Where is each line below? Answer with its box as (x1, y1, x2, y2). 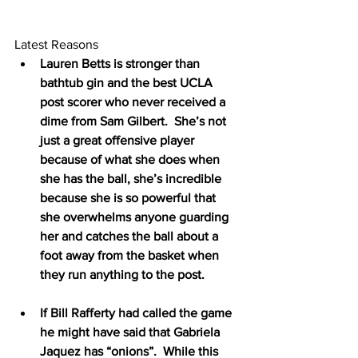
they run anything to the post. (40, 267, 205, 281)
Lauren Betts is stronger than (40, 56, 203, 70)
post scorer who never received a (40, 94, 229, 109)
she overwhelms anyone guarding (40, 209, 232, 224)
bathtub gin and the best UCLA (40, 75, 216, 89)
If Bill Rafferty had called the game (40, 305, 235, 320)
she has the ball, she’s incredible (40, 171, 225, 185)
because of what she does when (40, 152, 223, 166)
